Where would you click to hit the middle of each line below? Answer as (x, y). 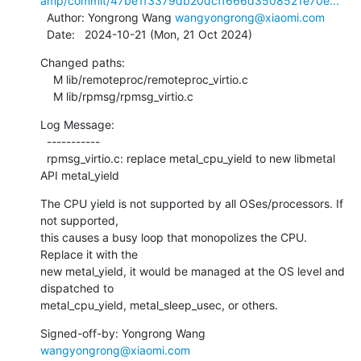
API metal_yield (80, 175)
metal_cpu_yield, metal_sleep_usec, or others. (159, 305)
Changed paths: (83, 62)
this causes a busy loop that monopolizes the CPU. (174, 237)
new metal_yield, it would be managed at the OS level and (193, 271)
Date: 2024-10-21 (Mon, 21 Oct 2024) (149, 34)
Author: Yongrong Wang (111, 17)
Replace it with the (89, 254)
